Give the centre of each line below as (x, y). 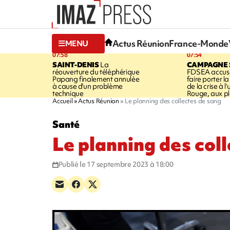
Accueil (63, 101)
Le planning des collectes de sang (173, 101)
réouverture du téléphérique (96, 72)
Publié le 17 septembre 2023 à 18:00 (116, 164)
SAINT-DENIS (76, 64)
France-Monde (199, 44)
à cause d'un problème (88, 86)
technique (68, 93)
